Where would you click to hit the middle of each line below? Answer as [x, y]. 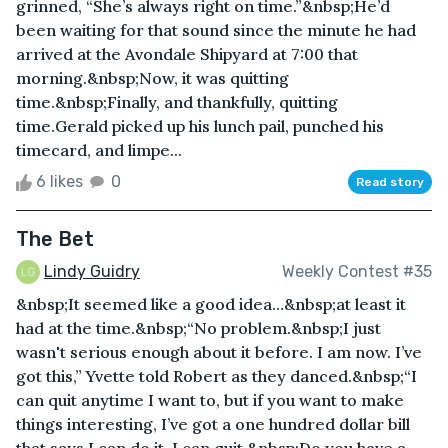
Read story [390, 181]
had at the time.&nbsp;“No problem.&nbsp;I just [198, 328]
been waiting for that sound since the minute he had [216, 29]
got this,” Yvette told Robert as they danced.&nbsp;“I [216, 376]
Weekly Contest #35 [357, 271]
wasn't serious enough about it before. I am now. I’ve [219, 352]
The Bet [55, 238]
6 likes [59, 181]
